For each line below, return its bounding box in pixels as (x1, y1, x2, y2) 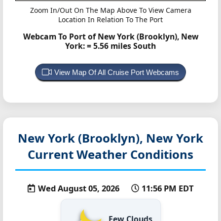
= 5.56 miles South (87, 40, 156, 51)
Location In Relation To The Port (58, 15, 163, 25)
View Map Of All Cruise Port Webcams (54, 68, 179, 76)
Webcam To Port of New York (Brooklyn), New (23, 31, 198, 42)
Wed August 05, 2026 (37, 182, 121, 194)
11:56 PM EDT (142, 182, 194, 194)
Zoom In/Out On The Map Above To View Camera (30, 5, 191, 15)
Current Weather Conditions (28, 146, 193, 162)
